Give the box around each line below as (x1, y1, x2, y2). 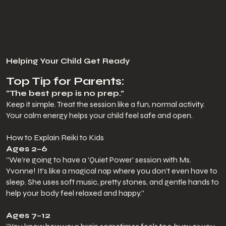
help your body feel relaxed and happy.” (6, 188, 144, 198)
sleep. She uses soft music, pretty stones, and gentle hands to (6, 177, 219, 187)
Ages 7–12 (6, 210, 50, 220)
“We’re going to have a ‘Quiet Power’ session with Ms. (6, 155, 191, 165)
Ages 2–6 (6, 144, 47, 154)
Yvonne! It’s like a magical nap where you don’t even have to (6, 166, 217, 176)
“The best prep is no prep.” (6, 88, 124, 98)
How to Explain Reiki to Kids (6, 133, 104, 143)
